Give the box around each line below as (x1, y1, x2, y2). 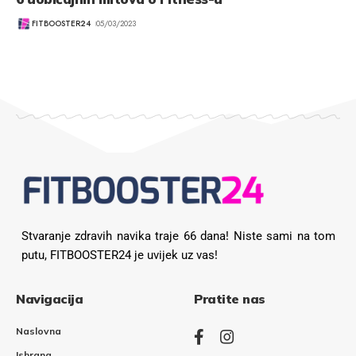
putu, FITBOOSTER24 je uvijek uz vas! (21, 248, 218, 263)
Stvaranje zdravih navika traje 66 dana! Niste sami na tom (21, 229, 335, 244)
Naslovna (16, 325, 61, 338)
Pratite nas (194, 291, 265, 308)
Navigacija (16, 291, 83, 308)
